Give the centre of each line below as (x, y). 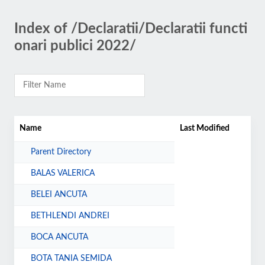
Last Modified (205, 128)
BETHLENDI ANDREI (70, 216)
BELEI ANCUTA (59, 195)
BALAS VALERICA (63, 173)
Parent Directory (61, 152)
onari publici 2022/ (75, 46)
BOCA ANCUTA (60, 237)
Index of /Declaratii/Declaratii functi (131, 29)
